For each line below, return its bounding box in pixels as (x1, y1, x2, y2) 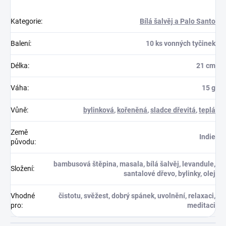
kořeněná (117, 106, 147, 114)
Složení (11, 164, 33, 173)
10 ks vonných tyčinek (146, 39, 215, 47)
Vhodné (11, 192, 35, 200)
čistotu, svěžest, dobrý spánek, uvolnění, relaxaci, (59, 192, 215, 200)
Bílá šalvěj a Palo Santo (140, 17, 215, 25)
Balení (11, 39, 30, 47)
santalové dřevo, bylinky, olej (124, 169, 215, 178)
